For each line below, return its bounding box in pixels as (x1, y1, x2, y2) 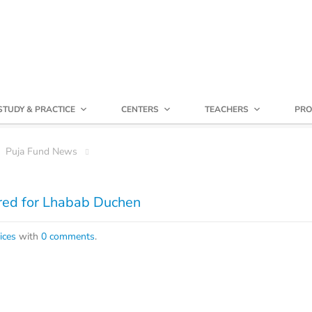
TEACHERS (205, 104, 249, 115)
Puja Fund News (6, 145, 77, 158)
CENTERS (121, 104, 159, 115)
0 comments (41, 230, 95, 243)
